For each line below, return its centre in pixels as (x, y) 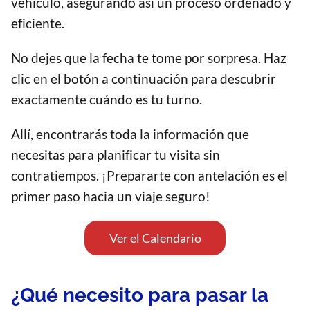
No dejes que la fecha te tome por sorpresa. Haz (149, 58)
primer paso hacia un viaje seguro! (111, 197)
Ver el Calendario (155, 238)
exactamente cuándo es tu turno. (107, 100)
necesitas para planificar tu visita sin (116, 155)
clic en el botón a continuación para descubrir (144, 79)
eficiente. (38, 24)
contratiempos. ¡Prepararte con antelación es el (149, 176)
